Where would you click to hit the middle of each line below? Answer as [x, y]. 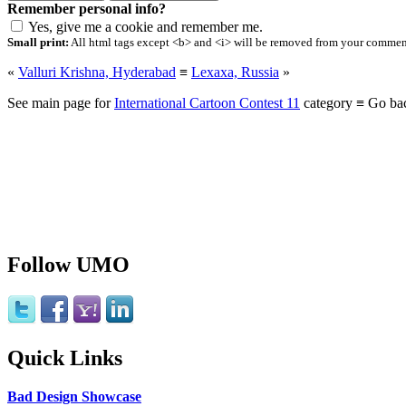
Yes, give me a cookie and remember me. [145, 27]
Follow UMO [68, 265]
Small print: [38, 43]
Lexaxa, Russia [235, 72]
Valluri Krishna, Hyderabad [97, 72]
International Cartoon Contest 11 [207, 103]
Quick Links [65, 358]
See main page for [61, 103]
